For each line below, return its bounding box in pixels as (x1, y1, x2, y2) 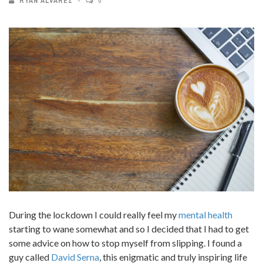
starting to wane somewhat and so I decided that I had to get (9, 222, 249, 234)
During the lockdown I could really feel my (9, 208, 178, 220)
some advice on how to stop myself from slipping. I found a (9, 237, 242, 248)
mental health (178, 208, 232, 220)
